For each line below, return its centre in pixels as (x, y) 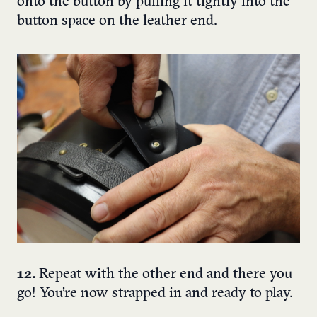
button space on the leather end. (117, 21)
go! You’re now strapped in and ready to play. (155, 293)
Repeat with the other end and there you (164, 274)
